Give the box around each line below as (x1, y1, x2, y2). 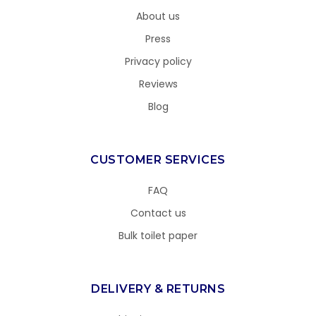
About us (136, 9, 180, 24)
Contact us (130, 206, 186, 221)
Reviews (138, 77, 178, 92)
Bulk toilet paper (119, 229, 197, 243)
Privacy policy (124, 54, 192, 69)
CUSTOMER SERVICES (90, 153, 226, 167)
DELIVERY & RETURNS (91, 282, 225, 296)
